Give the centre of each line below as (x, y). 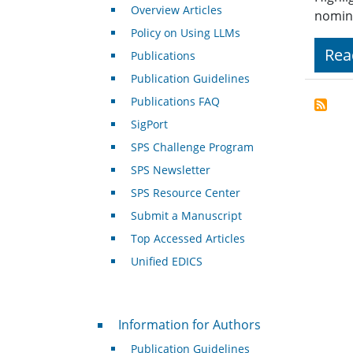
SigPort (149, 124)
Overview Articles (176, 10)
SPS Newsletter (170, 170)
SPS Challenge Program (192, 147)
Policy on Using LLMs (185, 33)
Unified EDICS (166, 262)
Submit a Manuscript (186, 216)
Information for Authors (189, 325)
